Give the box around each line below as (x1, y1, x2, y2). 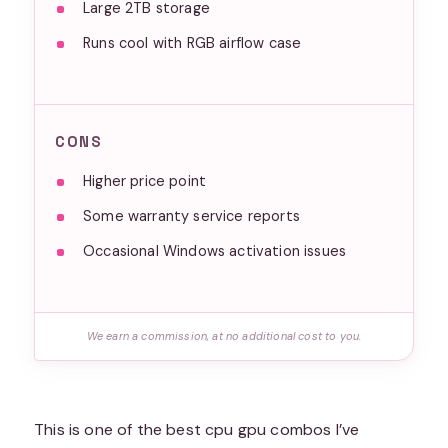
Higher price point (83, 171, 207, 190)
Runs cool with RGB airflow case (83, 33, 302, 52)
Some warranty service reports (83, 206, 300, 225)
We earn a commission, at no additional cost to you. (86, 328, 362, 343)
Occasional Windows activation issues (83, 241, 347, 260)
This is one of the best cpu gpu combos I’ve (34, 418, 360, 440)
